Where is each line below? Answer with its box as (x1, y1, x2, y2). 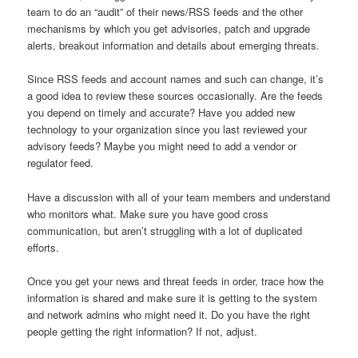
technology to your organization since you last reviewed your (27, 121, 308, 137)
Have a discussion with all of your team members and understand (27, 189, 331, 205)
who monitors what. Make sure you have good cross (27, 205, 269, 221)
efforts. (27, 239, 60, 255)
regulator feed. (27, 155, 94, 171)
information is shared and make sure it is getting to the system (27, 289, 318, 305)
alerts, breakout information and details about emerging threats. (27, 38, 320, 54)
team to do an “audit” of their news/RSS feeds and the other (27, 4, 304, 20)
